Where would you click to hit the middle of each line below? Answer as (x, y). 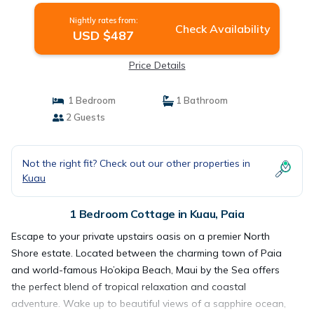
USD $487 (104, 35)
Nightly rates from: (103, 20)
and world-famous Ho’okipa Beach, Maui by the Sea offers (145, 270)
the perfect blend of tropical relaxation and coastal (129, 287)
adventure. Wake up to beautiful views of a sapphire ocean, (149, 303)
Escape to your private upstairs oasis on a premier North (141, 236)
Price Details (157, 65)
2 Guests (84, 117)
